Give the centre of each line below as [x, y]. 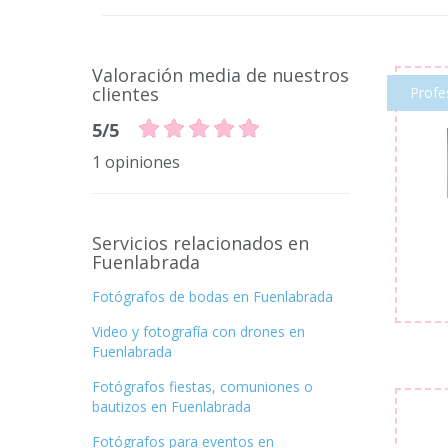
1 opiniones [136, 162]
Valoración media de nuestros [220, 75]
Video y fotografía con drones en [198, 331]
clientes [125, 94]
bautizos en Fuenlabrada [171, 406]
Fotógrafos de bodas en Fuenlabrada [212, 296]
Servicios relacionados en [200, 243]
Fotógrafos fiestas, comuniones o [202, 386]
